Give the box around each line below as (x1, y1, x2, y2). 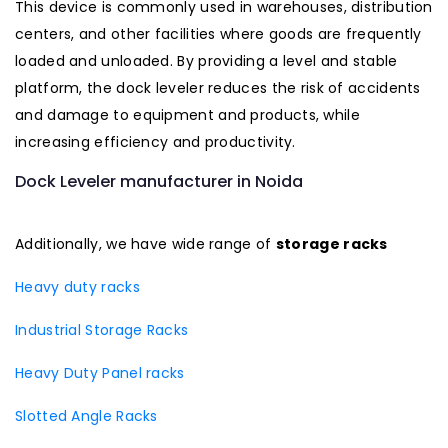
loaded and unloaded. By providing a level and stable (15, 51, 398, 71)
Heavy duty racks (15, 277, 140, 297)
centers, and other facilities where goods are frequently (15, 24, 422, 44)
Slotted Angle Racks (15, 406, 158, 426)
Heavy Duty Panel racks (15, 363, 185, 383)
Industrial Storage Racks (15, 320, 189, 340)
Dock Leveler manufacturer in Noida (15, 170, 303, 193)
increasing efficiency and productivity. (15, 132, 296, 152)
